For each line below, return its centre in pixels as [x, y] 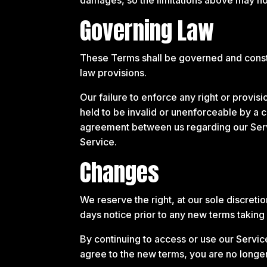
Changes [120, 172]
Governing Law [147, 30]
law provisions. [114, 72]
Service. [99, 142]
